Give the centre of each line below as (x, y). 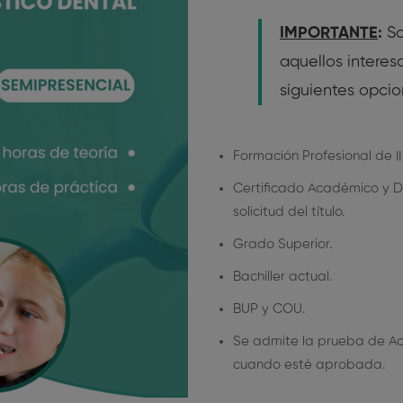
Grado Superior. (282, 244)
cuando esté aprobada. (309, 365)
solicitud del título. (289, 212)
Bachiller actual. (282, 277)
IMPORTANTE (329, 33)
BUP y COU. (269, 309)
